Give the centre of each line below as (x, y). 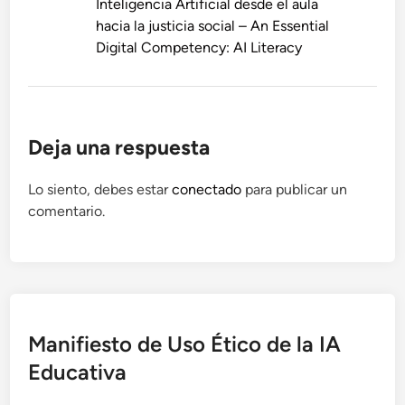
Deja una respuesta (119, 148)
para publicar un (295, 190)
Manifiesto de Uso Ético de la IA (185, 344)
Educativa (78, 372)
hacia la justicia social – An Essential (213, 26)
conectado (207, 190)
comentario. (67, 212)
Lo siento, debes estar (100, 190)
